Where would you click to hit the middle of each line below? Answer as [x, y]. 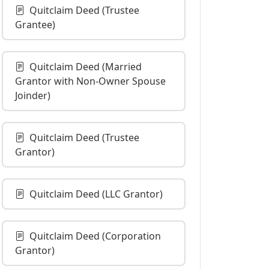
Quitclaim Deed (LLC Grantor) [96, 194]
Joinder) [33, 95]
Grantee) [35, 25]
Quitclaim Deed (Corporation [95, 236]
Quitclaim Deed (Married [86, 67]
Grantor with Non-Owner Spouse [90, 81]
